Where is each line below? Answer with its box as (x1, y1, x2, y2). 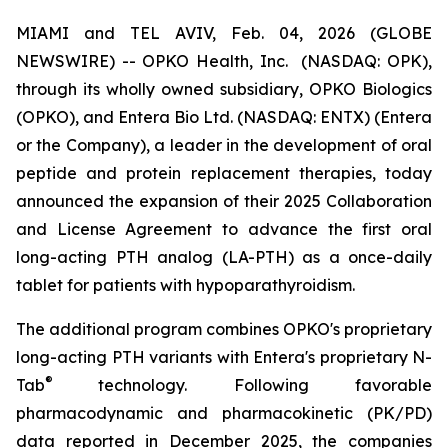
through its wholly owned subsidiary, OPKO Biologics (16, 79, 432, 99)
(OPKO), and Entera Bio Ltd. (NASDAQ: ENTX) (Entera (16, 107, 432, 127)
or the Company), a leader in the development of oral (16, 135, 432, 155)
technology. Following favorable (98, 375, 433, 395)
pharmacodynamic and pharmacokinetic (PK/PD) (16, 403, 432, 423)
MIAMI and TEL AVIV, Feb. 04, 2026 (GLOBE (16, 23, 432, 43)
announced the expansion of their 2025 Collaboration (16, 191, 432, 211)
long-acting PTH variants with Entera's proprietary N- (16, 347, 432, 367)
